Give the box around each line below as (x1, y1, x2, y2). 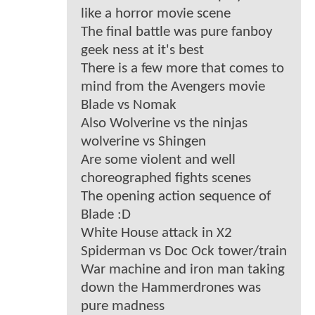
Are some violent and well (81, 153, 236, 168)
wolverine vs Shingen (81, 134, 206, 150)
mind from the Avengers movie (81, 79, 265, 95)
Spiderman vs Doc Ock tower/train (81, 244, 287, 259)
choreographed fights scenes (81, 171, 251, 186)
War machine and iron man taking (81, 262, 285, 278)
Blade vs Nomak (81, 98, 176, 113)
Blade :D (81, 207, 131, 223)
